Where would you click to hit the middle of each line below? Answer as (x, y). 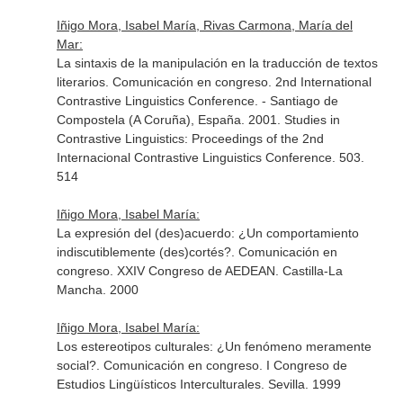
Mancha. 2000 (97, 290)
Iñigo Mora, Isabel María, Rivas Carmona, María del (204, 25)
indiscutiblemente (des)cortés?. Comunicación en (197, 252)
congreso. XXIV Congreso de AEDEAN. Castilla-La (199, 271)
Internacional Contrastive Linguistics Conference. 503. (210, 157)
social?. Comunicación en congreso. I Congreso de (201, 365)
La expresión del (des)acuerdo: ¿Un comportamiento (207, 233)
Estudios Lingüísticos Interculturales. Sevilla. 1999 (198, 384)
